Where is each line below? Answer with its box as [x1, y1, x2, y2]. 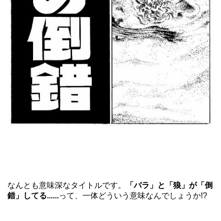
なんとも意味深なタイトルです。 [7, 181, 126, 190]
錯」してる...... [7, 191, 59, 200]
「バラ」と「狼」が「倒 [126, 181, 213, 190]
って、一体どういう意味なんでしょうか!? [59, 191, 207, 200]
